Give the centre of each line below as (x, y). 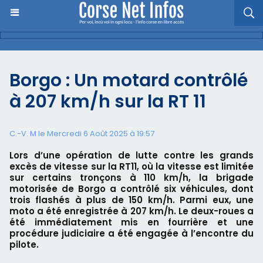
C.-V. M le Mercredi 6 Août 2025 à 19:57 (82, 134)
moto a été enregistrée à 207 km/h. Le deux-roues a (131, 211)
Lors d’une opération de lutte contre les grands (131, 155)
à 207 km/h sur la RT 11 (108, 102)
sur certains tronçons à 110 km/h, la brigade (131, 178)
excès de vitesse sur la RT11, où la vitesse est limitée (131, 166)
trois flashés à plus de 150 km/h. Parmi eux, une (131, 200)
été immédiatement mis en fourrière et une (131, 222)
